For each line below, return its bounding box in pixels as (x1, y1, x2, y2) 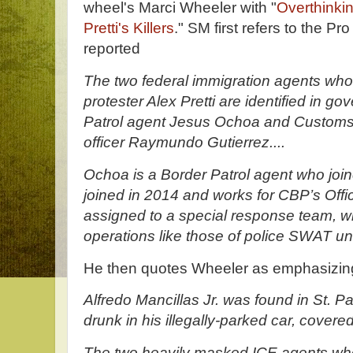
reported (84, 40, 144, 57)
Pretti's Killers (84, 20, 174, 36)
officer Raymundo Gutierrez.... (84, 133, 285, 150)
